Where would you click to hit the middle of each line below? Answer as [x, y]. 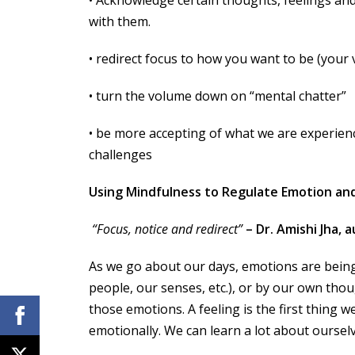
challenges [120, 154]
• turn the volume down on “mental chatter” [218, 95]
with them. [120, 21]
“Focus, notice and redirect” [166, 229]
